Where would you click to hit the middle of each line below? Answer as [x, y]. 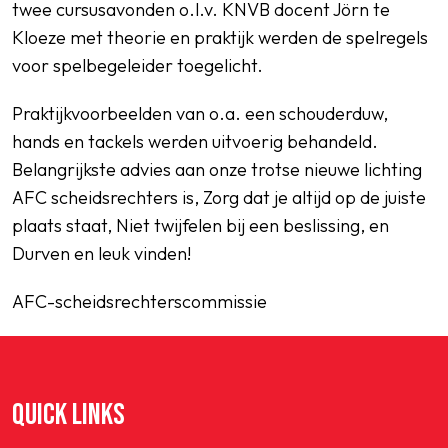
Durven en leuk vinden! [101, 253]
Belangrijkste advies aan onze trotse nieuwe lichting [217, 169]
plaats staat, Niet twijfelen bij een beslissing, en [200, 225]
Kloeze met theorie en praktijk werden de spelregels [220, 37]
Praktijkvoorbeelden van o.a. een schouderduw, [200, 113]
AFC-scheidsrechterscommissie [139, 301]
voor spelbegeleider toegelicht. [137, 65]
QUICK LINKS [68, 415]
